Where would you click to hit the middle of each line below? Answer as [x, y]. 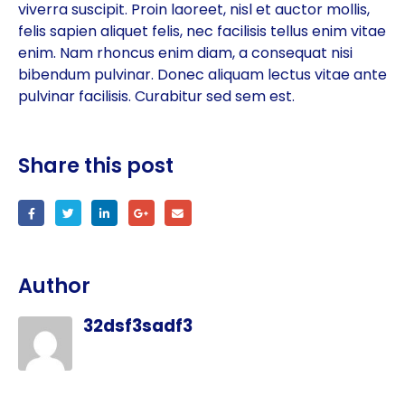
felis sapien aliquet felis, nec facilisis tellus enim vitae [202, 32]
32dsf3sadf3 [138, 325]
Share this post [96, 166]
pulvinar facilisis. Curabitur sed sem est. [156, 97]
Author [54, 285]
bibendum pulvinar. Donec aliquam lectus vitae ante [202, 75]
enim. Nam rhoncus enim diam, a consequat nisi [185, 53]
